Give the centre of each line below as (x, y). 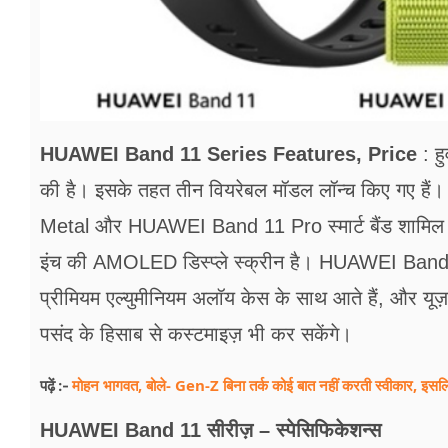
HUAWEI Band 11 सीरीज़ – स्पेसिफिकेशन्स (210, 430)
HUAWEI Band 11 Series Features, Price (228, 154)
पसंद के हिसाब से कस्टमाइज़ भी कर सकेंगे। (196, 334)
